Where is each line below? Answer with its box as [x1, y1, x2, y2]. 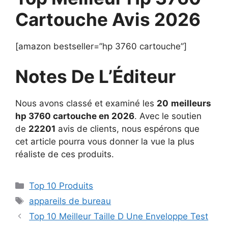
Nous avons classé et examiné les [15, 98, 157, 108]
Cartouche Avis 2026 [15, 8, 201, 30]
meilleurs [171, 98, 211, 108]
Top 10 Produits [29, 181, 94, 191]
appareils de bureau [29, 196, 111, 206]
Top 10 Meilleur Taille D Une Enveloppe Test [29, 211, 209, 221]
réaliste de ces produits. [15, 149, 114, 159]
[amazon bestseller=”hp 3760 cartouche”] [15, 41, 187, 51]
